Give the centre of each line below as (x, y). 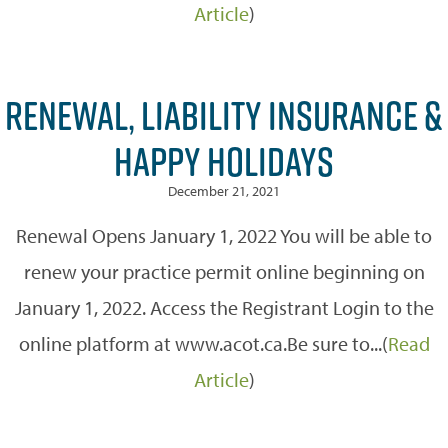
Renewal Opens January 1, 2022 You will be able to (224, 235)
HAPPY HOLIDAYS (224, 160)
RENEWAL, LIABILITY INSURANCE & (224, 114)
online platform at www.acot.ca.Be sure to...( (203, 343)
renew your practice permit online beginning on (224, 271)
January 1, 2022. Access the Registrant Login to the (224, 307)
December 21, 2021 (224, 190)
